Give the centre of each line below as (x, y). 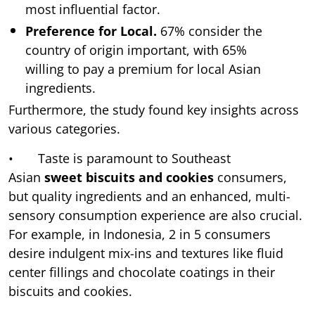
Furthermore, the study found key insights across (154, 109)
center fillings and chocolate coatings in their (142, 272)
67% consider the (210, 31)
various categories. (64, 128)
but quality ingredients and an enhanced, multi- (149, 196)
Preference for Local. (91, 31)
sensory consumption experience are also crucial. (155, 215)
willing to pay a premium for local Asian (143, 69)
